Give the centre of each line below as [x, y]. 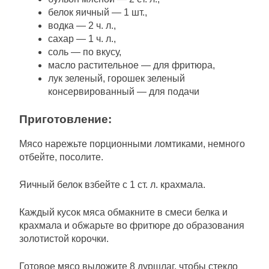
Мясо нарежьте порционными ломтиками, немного [132, 144]
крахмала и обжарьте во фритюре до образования [132, 226]
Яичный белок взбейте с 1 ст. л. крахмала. [112, 185]
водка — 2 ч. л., [82, 26]
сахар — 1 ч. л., [82, 39]
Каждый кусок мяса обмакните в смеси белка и [123, 213]
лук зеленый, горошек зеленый [116, 79]
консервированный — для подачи [124, 92]
